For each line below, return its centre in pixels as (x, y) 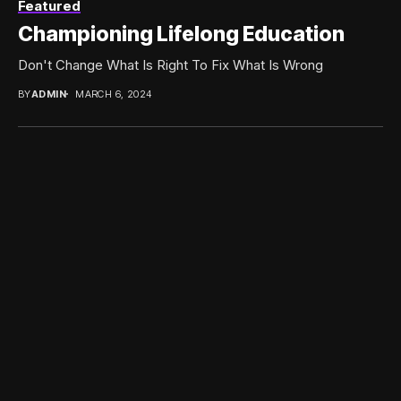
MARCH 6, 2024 (114, 94)
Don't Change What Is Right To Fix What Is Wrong (171, 64)
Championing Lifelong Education (181, 34)
